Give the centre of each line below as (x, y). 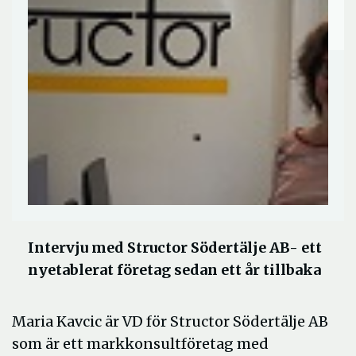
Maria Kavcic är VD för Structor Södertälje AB (170, 321)
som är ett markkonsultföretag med (140, 344)
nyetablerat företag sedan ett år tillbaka (174, 270)
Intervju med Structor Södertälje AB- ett (175, 248)
